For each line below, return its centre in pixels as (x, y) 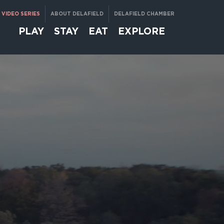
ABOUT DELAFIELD (77, 14)
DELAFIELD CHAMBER (144, 14)
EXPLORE (141, 31)
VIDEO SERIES (21, 14)
